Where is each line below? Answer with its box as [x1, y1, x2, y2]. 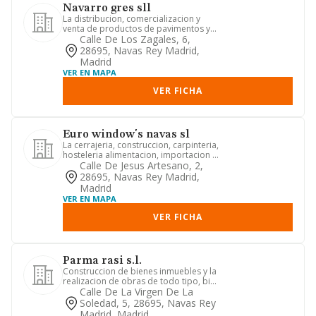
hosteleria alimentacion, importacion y [63, 149, 217, 161]
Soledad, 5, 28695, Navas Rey [80, 296, 216, 310]
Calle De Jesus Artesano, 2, [80, 159, 203, 172]
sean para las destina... [63, 285, 154, 297]
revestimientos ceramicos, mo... [63, 32, 190, 44]
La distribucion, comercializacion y [63, 13, 200, 25]
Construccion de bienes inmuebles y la [63, 265, 217, 277]
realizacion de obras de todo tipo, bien [63, 275, 220, 287]
